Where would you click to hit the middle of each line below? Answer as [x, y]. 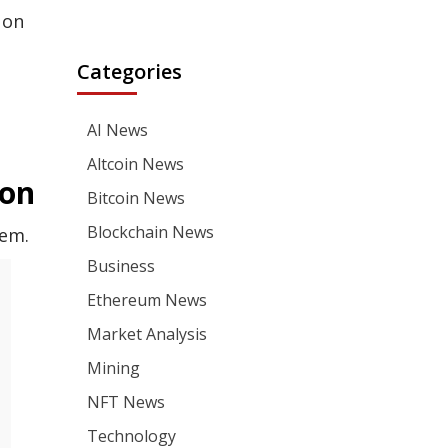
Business [121, 266]
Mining [114, 368]
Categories [130, 71]
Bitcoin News [136, 198]
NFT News [126, 402]
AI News [118, 130]
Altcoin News [136, 164]
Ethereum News [147, 300]
